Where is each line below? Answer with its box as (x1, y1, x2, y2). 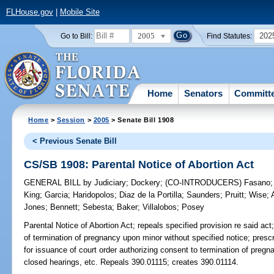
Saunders (187, 190, 221, 200)
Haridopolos (73, 190, 115, 200)
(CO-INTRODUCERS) (165, 178, 245, 188)
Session (57, 116, 86, 124)
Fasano (244, 178, 271, 188)
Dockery (131, 178, 161, 188)
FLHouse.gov (6, 7, 53, 17)
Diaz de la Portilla (119, 190, 182, 200)
